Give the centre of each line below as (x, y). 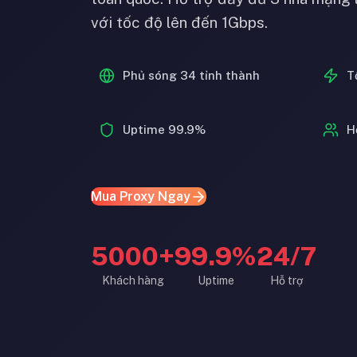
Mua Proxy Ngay (141, 196)
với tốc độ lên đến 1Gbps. (179, 22)
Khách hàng (133, 280)
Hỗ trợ (286, 280)
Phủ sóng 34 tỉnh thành (191, 75)
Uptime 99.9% (164, 129)
